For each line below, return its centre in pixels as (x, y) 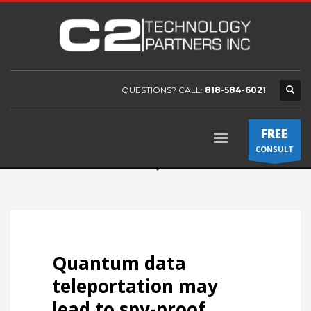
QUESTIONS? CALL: (163, 90)
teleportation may (135, 286)
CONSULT (274, 149)
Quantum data (119, 263)
